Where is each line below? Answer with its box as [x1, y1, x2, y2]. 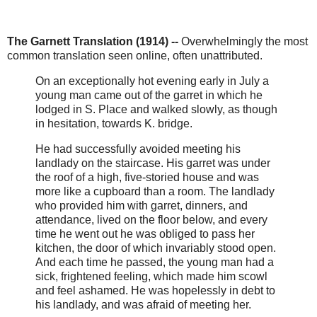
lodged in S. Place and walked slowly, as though [35, 103, 277, 116]
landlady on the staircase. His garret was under [35, 156, 270, 169]
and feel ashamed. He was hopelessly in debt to [35, 284, 275, 296]
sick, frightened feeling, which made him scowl [35, 270, 267, 282]
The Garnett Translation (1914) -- [7, 35, 181, 48]
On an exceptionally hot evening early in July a [35, 75, 269, 88]
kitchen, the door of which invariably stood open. [35, 241, 276, 254]
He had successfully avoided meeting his [35, 142, 241, 155]
